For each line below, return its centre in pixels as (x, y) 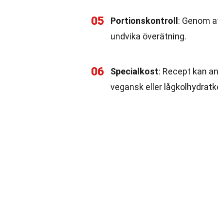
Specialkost (135, 71)
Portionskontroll (144, 21)
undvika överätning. (148, 36)
